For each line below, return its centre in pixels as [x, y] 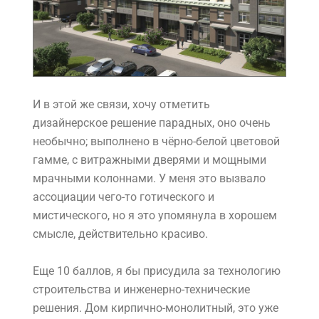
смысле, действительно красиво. [120, 234]
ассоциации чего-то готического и [124, 197]
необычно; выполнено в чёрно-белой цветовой [156, 142]
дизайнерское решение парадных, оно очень [152, 123]
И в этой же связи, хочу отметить [121, 105]
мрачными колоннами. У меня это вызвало [149, 179]
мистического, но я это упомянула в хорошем [155, 216]
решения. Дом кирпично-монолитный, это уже [156, 308]
